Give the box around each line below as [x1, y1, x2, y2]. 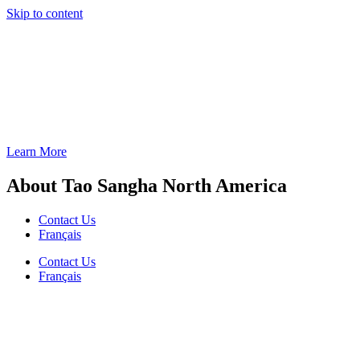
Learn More [6, 145, 67, 158]
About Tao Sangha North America [6, 174, 287, 196]
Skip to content [6, 6, 83, 20]
